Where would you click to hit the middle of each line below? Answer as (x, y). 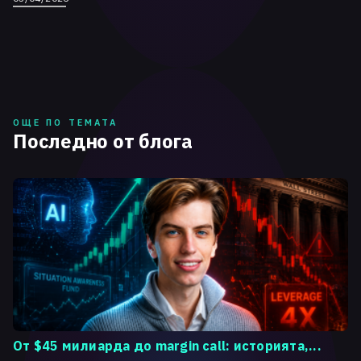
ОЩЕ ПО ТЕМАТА (66, 122)
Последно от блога (103, 141)
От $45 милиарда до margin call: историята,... (167, 346)
